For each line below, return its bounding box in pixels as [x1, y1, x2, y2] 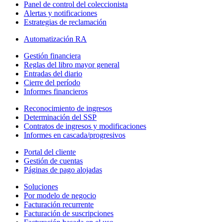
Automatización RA [24, 34, 87, 43]
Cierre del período [24, 78, 80, 87]
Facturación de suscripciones [24, 209, 113, 218]
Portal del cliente [24, 147, 76, 156]
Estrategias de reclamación [24, 17, 107, 26]
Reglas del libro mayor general [24, 60, 119, 69]
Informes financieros [24, 87, 88, 96]
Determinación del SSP [24, 112, 97, 121]
